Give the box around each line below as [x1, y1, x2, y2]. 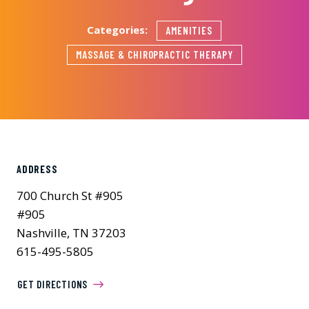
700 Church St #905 [17, 188, 123, 203]
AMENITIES [165, 24, 213, 37]
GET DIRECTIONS [17, 278, 88, 290]
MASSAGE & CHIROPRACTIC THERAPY [76, 48, 233, 61]
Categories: [86, 22, 156, 37]
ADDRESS [17, 163, 58, 175]
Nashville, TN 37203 [17, 225, 126, 241]
